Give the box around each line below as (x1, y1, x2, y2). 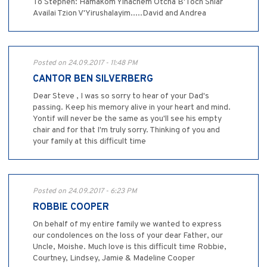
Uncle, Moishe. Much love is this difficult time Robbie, (33, 242, 226, 253)
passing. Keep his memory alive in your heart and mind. (33, 103, 231, 113)
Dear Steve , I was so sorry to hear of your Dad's (33, 91, 209, 102)
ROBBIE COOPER (33, 201, 109, 214)
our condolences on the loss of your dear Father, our (33, 231, 223, 241)
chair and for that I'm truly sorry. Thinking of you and (33, 125, 220, 136)
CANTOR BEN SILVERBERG (33, 73, 153, 86)
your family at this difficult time (33, 136, 146, 147)
